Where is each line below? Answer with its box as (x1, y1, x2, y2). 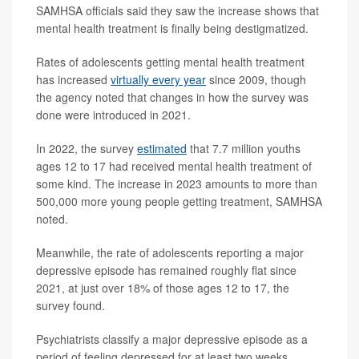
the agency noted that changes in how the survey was (36, 88, 309, 105)
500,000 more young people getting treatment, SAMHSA (36, 192, 322, 209)
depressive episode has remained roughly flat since (36, 261, 296, 278)
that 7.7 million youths (187, 139, 301, 156)
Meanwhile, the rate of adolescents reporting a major (36, 244, 304, 260)
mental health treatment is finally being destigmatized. (36, 19, 309, 36)
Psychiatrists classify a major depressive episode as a (36, 330, 308, 347)
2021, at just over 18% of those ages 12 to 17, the (36, 279, 289, 296)
